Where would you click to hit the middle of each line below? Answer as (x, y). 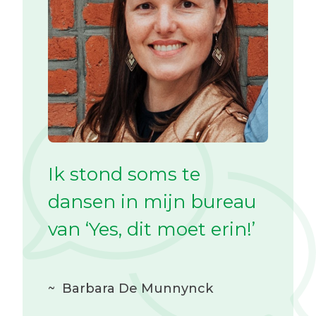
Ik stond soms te (124, 174)
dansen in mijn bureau (152, 202)
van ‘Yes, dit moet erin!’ (152, 229)
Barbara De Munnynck (138, 288)
